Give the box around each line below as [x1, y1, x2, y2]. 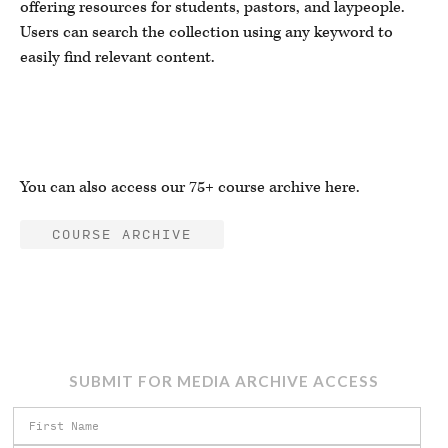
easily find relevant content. [20, 47, 215, 69]
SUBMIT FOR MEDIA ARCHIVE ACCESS [69, 371, 379, 390]
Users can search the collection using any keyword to [20, 22, 393, 44]
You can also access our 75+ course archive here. [20, 177, 360, 199]
